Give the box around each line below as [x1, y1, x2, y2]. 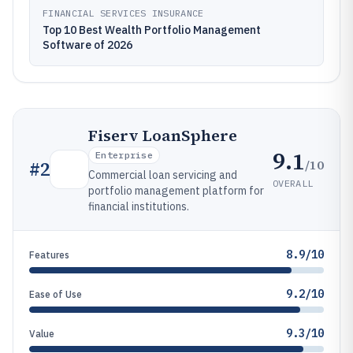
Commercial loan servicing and [88, 168, 237, 182]
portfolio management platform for [88, 184, 264, 198]
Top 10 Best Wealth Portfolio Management [43, 23, 261, 37]
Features [29, 249, 69, 261]
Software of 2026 [43, 38, 132, 52]
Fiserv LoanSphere [88, 124, 237, 147]
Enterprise [95, 149, 153, 161]
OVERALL [273, 176, 314, 189]
